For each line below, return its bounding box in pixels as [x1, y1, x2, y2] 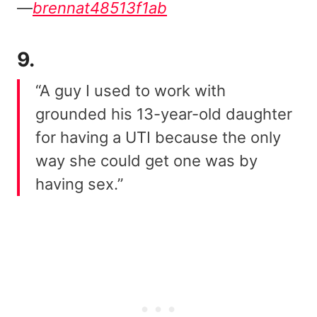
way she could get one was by [35, 151, 258, 171]
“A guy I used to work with [35, 81, 226, 100]
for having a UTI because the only [35, 128, 281, 147]
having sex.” [35, 175, 123, 194]
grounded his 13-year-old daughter [35, 105, 292, 124]
